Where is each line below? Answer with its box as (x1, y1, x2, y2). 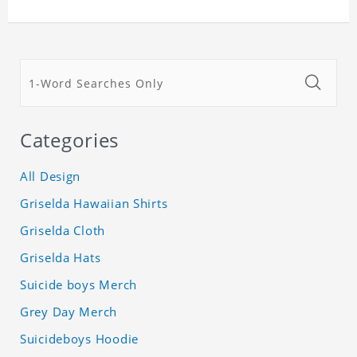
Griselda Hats (20, 249, 101, 266)
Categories (20, 127, 120, 154)
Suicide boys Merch (20, 277, 137, 293)
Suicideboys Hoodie (20, 331, 139, 347)
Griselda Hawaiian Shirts (20, 195, 168, 212)
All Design (20, 168, 81, 185)
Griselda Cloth (20, 222, 106, 239)
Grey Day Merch (20, 304, 118, 320)
